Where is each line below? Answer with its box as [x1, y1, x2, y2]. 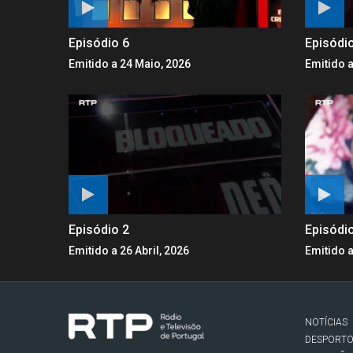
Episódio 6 [69, 35, 129, 50]
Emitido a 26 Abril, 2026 [69, 243, 189, 257]
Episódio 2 [69, 221, 129, 237]
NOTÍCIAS [305, 316, 347, 328]
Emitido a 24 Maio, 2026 [69, 57, 191, 70]
